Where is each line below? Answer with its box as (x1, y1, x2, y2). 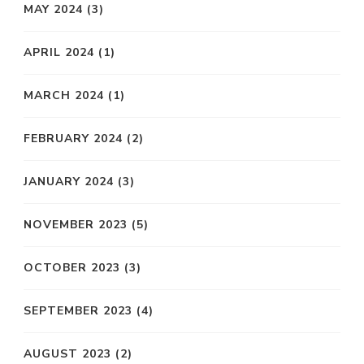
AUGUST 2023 (24, 346, 111, 362)
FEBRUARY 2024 (24, 131, 123, 147)
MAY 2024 (24, 2, 83, 18)
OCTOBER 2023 (24, 260, 120, 276)
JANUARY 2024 (24, 174, 114, 190)
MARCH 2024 (24, 88, 104, 104)
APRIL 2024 (24, 45, 94, 61)
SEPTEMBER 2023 (24, 303, 132, 319)
